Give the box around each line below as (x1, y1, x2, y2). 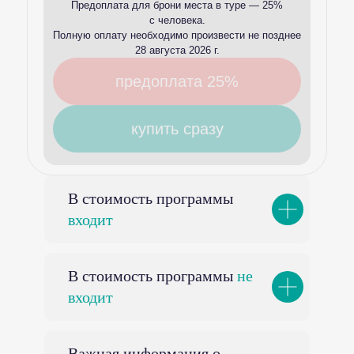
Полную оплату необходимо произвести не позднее (53, 29, 301, 41)
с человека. (149, 14, 205, 26)
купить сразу (130, 120, 224, 137)
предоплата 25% (115, 73, 239, 90)
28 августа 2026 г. (134, 44, 220, 56)
